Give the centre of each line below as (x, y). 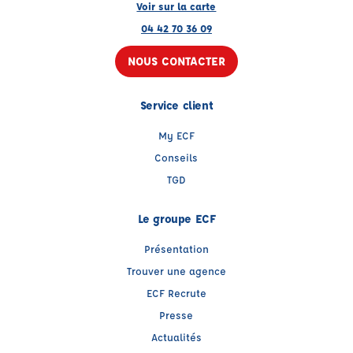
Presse (176, 315)
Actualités (176, 337)
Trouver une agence (176, 271)
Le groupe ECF (176, 219)
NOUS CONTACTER (176, 61)
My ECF (176, 135)
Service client (176, 105)
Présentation (176, 249)
